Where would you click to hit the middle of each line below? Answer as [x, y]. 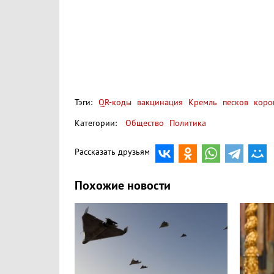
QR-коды [115, 102]
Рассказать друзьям [112, 152]
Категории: [96, 123]
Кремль [202, 102]
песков [234, 102]
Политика [188, 123]
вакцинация [159, 102]
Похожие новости [123, 186]
